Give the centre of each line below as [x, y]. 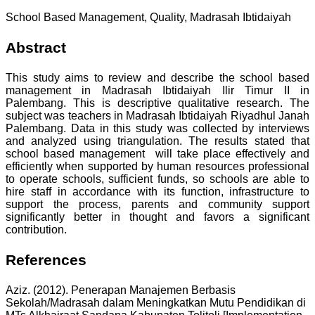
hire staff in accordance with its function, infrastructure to [157, 192]
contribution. [36, 230]
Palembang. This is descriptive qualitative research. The [157, 103]
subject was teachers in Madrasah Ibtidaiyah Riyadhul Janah [157, 116]
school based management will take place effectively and [157, 154]
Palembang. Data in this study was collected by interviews [157, 129]
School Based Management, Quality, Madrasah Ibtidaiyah [148, 18]
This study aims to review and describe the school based [157, 78]
